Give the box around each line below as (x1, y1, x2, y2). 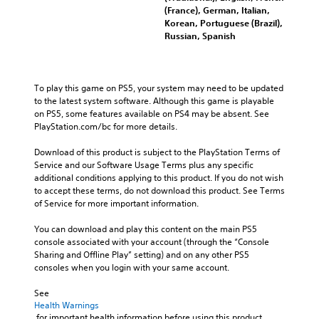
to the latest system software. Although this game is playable (34, 94, 274, 107)
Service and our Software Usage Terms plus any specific (34, 158, 253, 171)
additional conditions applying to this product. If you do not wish (34, 171, 283, 184)
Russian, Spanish (164, 29, 236, 41)
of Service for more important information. (34, 197, 199, 209)
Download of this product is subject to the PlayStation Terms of (34, 145, 280, 158)
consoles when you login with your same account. (34, 261, 229, 273)
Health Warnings (34, 298, 99, 311)
